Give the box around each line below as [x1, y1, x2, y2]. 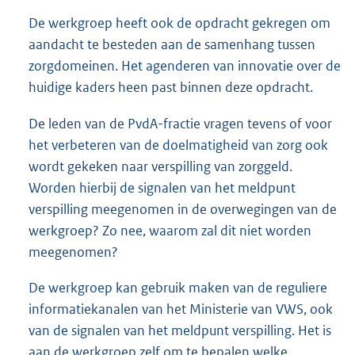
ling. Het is [270, 321, 331, 339]
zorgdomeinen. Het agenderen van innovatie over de [29, 56, 341, 74]
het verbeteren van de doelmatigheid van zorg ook [29, 136, 328, 154]
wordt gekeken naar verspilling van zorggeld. [29, 157, 292, 175]
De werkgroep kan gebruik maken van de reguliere [29, 278, 327, 296]
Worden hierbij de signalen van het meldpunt [29, 178, 296, 197]
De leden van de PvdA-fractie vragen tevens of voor [29, 114, 332, 132]
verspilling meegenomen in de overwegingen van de [29, 200, 337, 218]
